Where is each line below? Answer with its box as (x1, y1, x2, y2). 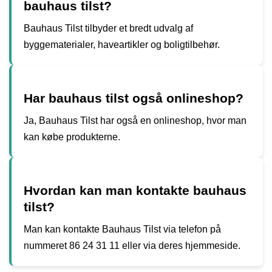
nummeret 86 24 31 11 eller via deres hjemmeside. (24, 240, 240, 251)
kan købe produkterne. (24, 131, 120, 142)
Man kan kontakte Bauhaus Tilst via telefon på (24, 223, 221, 234)
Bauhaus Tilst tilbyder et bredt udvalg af (24, 22, 193, 33)
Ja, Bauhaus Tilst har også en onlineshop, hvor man (24, 115, 246, 126)
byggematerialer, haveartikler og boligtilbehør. (24, 39, 220, 50)
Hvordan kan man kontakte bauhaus (24, 183, 246, 197)
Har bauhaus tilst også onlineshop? (24, 90, 243, 105)
